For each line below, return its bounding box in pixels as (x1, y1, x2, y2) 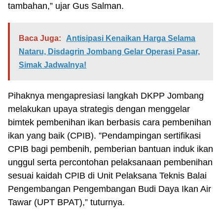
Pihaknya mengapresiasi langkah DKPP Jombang (8, 91, 204, 101)
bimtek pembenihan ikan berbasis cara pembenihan (8, 117, 211, 127)
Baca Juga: (19, 34, 61, 42)
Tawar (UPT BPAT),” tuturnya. (8, 197, 125, 207)
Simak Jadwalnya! (19, 61, 86, 69)
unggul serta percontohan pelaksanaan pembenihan (8, 157, 213, 167)
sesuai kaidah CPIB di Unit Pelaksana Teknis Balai (8, 171, 207, 181)
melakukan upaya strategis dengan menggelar (8, 104, 190, 114)
